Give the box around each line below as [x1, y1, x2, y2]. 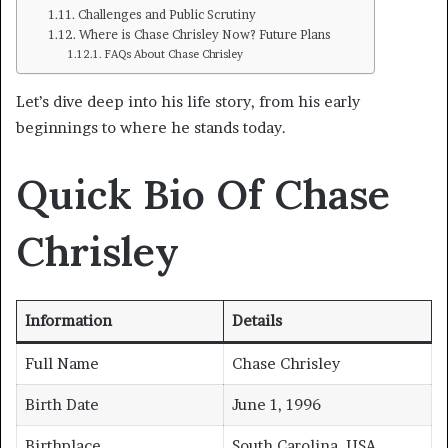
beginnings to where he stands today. [16, 117, 286, 137]
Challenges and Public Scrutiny [77, 6, 256, 22]
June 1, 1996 [231, 395, 321, 415]
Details [231, 311, 282, 331]
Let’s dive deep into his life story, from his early [16, 91, 360, 111]
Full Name [24, 354, 99, 374]
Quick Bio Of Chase [16, 167, 390, 220]
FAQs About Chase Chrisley [103, 46, 243, 61]
